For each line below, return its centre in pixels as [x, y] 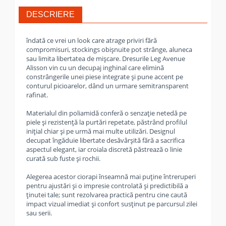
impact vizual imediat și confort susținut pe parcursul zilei [112, 204]
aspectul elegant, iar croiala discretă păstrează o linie [104, 149]
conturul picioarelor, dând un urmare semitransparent [107, 86]
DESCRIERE [50, 14]
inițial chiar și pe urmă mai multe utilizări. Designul [101, 131]
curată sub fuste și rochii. [63, 158]
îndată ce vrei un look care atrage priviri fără [92, 40]
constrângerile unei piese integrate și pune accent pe [105, 77]
